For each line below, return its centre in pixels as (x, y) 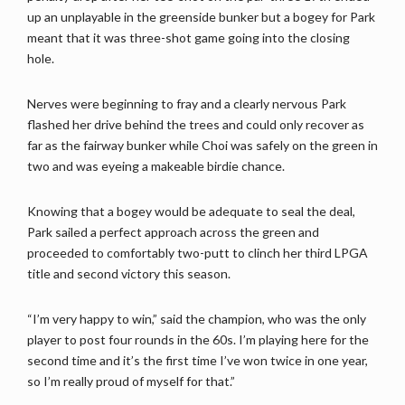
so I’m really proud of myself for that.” (131, 381)
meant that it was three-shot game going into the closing (188, 38)
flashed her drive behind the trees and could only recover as (196, 125)
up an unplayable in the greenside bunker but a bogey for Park (201, 17)
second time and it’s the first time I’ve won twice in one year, (198, 361)
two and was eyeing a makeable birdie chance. (156, 166)
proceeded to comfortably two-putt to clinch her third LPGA (198, 253)
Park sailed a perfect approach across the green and (173, 232)
